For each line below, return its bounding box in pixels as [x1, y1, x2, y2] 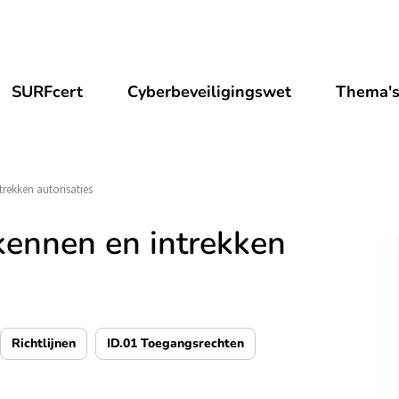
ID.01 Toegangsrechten [107, 335, 244, 352]
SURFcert [12, 81, 84, 102]
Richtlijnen [12, 335, 76, 352]
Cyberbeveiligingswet [127, 81, 292, 102]
